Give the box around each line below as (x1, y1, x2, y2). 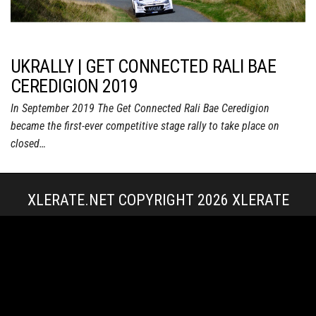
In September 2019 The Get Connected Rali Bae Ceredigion (11, 101, 269, 115)
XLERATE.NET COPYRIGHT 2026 (27, 190, 232, 209)
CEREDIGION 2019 (11, 75, 138, 97)
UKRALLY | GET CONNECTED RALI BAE (11, 55, 276, 77)
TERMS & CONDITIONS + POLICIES (78, 215, 295, 233)
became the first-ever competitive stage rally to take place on (11, 119, 279, 133)
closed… (11, 136, 46, 150)
